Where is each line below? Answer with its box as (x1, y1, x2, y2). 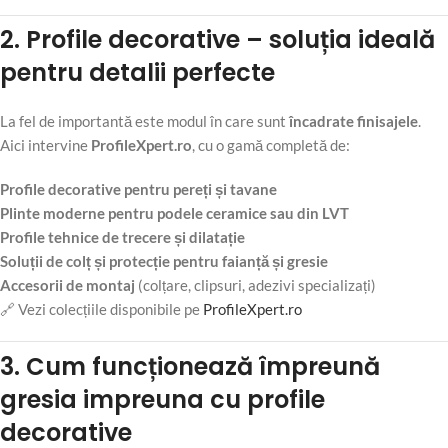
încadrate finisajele (289, 112, 418, 131)
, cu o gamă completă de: (192, 136, 350, 155)
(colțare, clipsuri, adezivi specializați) (135, 276, 376, 295)
